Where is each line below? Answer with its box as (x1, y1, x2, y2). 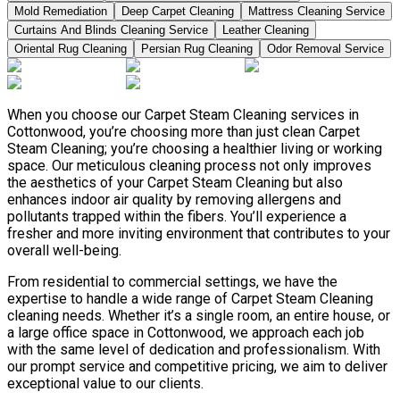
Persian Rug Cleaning (141, 42, 253, 56)
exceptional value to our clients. (7, 375, 204, 393)
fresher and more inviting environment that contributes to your (7, 225, 390, 243)
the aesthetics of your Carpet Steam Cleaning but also (7, 174, 343, 192)
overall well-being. (7, 242, 121, 260)
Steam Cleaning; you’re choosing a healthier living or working (7, 140, 382, 158)
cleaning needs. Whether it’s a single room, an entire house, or (7, 307, 390, 325)
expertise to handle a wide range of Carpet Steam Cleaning (7, 290, 373, 308)
